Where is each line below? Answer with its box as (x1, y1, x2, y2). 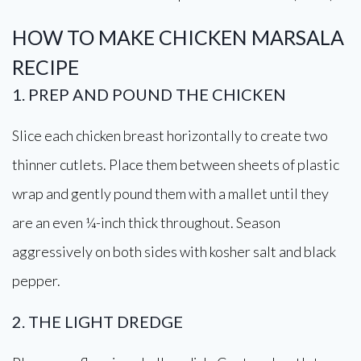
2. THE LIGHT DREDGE (12, 312, 183, 331)
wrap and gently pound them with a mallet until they (12, 185, 329, 202)
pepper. (12, 272, 60, 289)
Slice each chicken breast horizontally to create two (12, 127, 328, 144)
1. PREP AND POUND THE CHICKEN (12, 85, 286, 104)
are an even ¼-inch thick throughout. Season (12, 214, 280, 231)
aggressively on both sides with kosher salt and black (12, 243, 336, 260)
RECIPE (12, 55, 79, 79)
